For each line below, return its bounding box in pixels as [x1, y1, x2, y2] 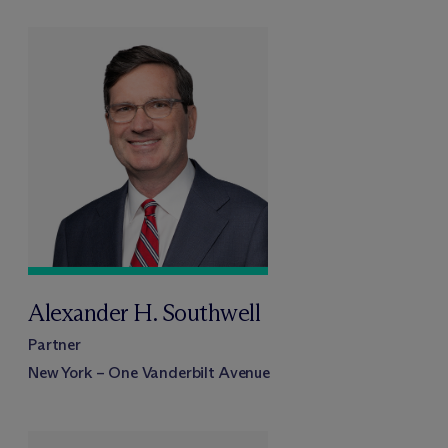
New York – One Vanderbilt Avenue [28, 362, 270, 382]
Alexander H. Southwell [28, 297, 261, 327]
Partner [28, 334, 81, 354]
